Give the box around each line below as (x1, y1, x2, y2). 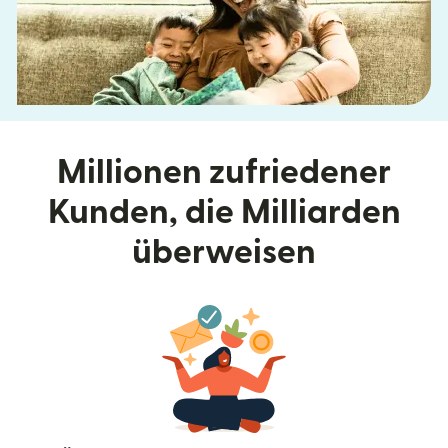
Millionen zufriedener (57, 156, 391, 189)
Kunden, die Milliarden (47, 196, 401, 229)
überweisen (132, 236, 316, 269)
